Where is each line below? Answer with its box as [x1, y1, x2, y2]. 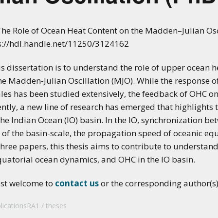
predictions [8, 9, 41, 18]
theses [46, 200, 67, 210]
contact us [55, 177, 99, 189]
